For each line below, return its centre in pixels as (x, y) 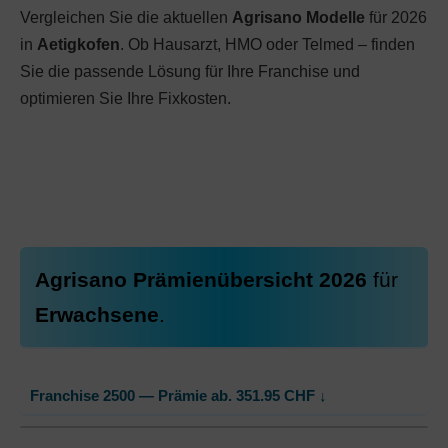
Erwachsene (97, 314)
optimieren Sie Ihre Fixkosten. (125, 98)
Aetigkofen (78, 44)
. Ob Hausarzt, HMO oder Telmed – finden (267, 44)
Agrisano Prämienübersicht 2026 (204, 279)
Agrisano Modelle (298, 17)
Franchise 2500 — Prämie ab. (133, 396)
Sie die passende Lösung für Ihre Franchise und (190, 71)
